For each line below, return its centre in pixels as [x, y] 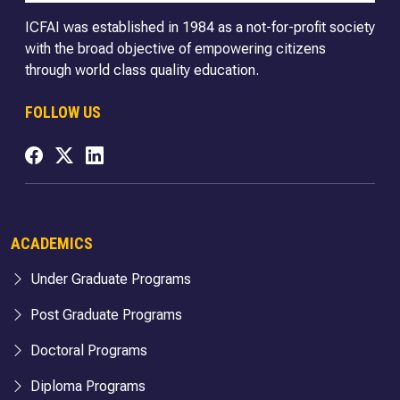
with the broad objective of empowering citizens [175, 49]
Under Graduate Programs [109, 279]
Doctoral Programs [87, 350]
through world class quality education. [142, 71]
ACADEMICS [52, 243]
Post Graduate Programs [104, 314]
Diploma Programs [86, 386]
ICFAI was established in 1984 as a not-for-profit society [200, 28]
